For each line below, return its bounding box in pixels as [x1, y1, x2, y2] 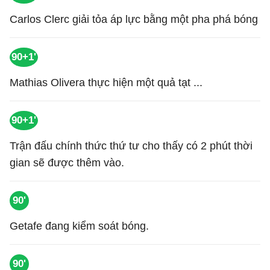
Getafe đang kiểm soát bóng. [10, 220, 149, 232]
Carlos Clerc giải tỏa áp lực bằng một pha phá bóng [10, 13, 258, 25]
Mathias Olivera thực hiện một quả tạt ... [10, 77, 202, 89]
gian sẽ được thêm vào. [10, 157, 124, 169]
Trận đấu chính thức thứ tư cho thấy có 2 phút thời [10, 140, 253, 152]
